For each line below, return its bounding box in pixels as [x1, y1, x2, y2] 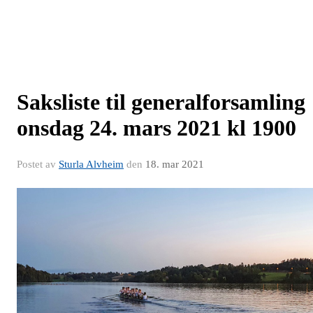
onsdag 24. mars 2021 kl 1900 [17, 115, 296, 140]
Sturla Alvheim [59, 159, 124, 170]
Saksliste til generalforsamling [17, 89, 305, 115]
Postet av [17, 159, 59, 170]
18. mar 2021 [145, 159, 204, 170]
